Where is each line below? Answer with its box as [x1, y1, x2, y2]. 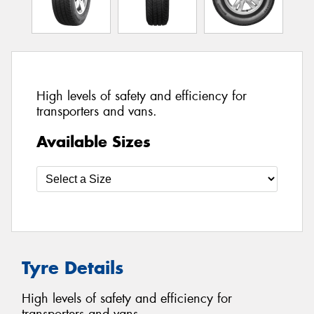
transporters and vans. [36, 103, 157, 121]
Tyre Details [22, 256, 123, 279]
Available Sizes [36, 131, 151, 151]
